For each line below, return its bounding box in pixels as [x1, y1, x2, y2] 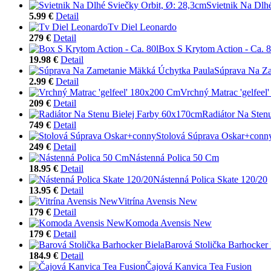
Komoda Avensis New [125, 217, 212, 228]
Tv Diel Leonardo [108, 21, 177, 32]
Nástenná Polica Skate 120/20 [153, 174, 267, 184]
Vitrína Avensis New [118, 195, 197, 206]
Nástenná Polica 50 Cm [129, 152, 219, 163]
